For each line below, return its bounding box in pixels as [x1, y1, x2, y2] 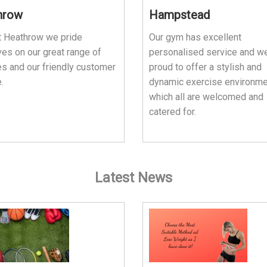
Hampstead [149, 7, 210, 22]
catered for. [149, 105, 196, 117]
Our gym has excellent [149, 31, 241, 43]
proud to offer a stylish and [149, 61, 262, 73]
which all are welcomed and [149, 91, 263, 103]
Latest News [95, 169, 172, 186]
